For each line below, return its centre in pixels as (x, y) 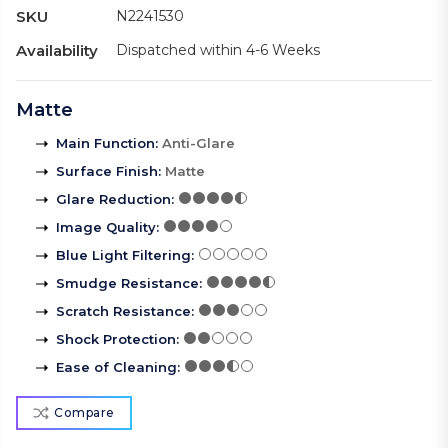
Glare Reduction (113, 199)
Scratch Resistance (123, 311)
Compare (84, 413)
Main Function (105, 143)
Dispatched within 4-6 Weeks (218, 50)
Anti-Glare (198, 143)
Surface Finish (107, 171)
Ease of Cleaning (116, 367)
